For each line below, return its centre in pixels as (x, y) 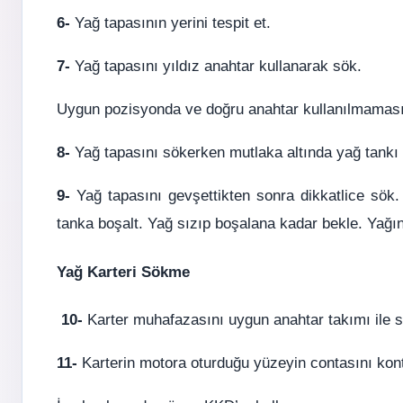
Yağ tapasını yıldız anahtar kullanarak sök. (216, 66)
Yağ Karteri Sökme (123, 272)
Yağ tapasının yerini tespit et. (170, 23)
